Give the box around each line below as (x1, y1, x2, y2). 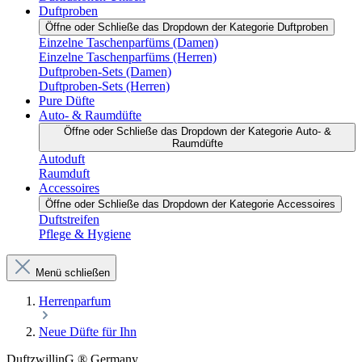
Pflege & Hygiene (39, 227, 131, 241)
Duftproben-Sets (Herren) (39, 79, 170, 93)
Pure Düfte (39, 94, 95, 107)
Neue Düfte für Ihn (39, 325, 137, 339)
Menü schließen (36, 267, 110, 279)
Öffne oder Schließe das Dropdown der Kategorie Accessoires (45, 198, 335, 210)
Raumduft (39, 166, 90, 180)
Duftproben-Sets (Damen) (39, 65, 171, 78)
